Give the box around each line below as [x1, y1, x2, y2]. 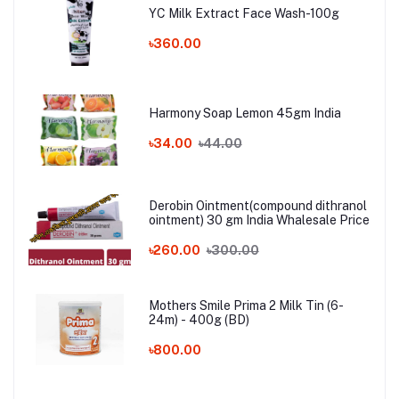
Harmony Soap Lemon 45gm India [148, 106, 341, 121]
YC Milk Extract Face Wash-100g [148, 6, 340, 21]
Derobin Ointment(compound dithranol [148, 199, 367, 214]
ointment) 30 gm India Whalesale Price [148, 213, 370, 228]
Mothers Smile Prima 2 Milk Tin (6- [148, 298, 344, 313]
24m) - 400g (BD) [148, 313, 249, 328]
